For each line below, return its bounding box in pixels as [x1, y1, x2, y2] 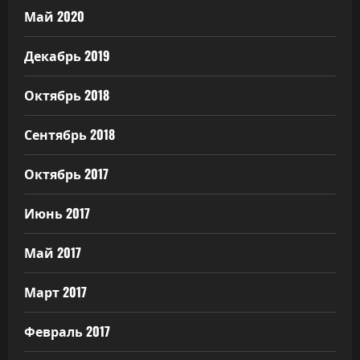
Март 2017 [24, 282, 87, 302]
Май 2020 [24, 6, 84, 27]
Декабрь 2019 [24, 46, 110, 66]
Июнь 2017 [24, 203, 90, 223]
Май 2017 [24, 243, 81, 263]
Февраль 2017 [24, 321, 110, 342]
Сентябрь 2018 [24, 125, 115, 145]
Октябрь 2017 [24, 164, 108, 184]
